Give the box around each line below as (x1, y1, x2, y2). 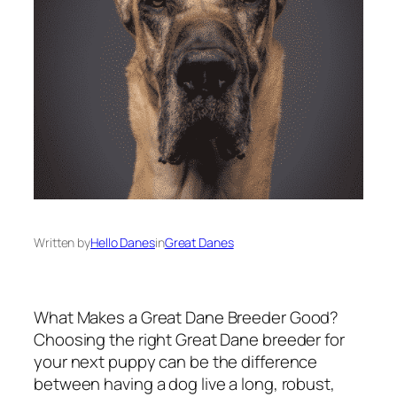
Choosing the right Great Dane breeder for (34, 328, 345, 352)
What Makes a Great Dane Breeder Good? (34, 306, 339, 330)
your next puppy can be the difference (34, 350, 318, 374)
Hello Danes (90, 233, 155, 251)
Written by (34, 233, 90, 251)
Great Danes (164, 233, 234, 251)
